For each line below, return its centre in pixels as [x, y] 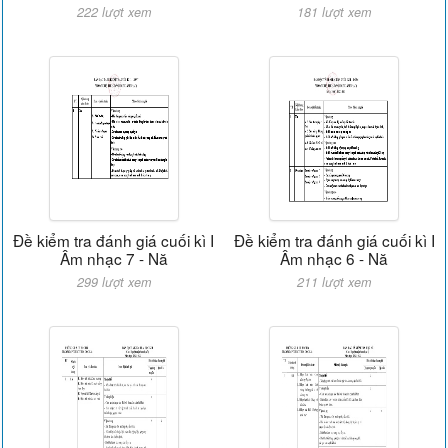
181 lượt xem [334, 11]
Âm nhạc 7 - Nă [113, 257]
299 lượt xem [113, 281]
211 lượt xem [334, 281]
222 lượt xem [113, 11]
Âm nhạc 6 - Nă [334, 257]
